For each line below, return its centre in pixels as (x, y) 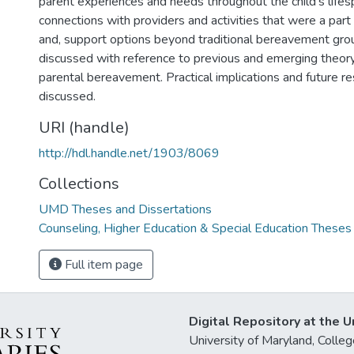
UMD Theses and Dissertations (125, 209)
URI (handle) (84, 128)
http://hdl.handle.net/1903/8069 (129, 153)
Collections (79, 184)
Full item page (102, 265)
